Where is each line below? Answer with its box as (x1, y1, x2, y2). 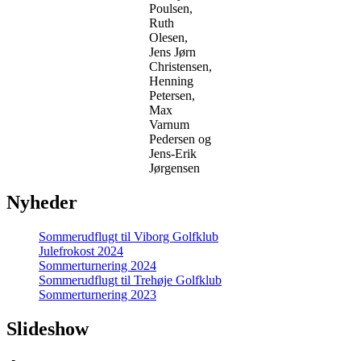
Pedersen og (149, 132, 211, 147)
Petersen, (149, 89, 195, 103)
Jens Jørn (149, 45, 196, 60)
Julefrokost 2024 (39, 243, 123, 258)
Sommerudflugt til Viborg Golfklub (39, 229, 218, 243)
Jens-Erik (149, 147, 197, 161)
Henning (149, 74, 193, 89)
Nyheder (6, 192, 77, 214)
